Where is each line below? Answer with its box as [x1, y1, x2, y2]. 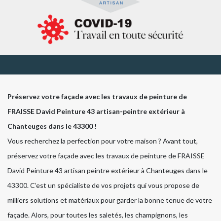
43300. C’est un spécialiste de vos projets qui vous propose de [7, 181, 199, 190]
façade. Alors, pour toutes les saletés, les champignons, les [7, 211, 188, 220]
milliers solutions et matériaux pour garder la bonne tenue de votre [7, 196, 212, 205]
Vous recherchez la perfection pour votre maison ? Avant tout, [7, 137, 198, 146]
